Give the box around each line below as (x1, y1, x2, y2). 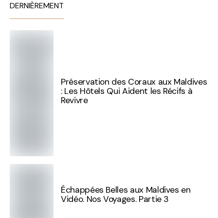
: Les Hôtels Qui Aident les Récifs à (61, 85, 193, 96)
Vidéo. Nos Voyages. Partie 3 (61, 194, 169, 205)
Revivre (61, 94, 88, 106)
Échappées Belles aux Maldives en (61, 184, 191, 196)
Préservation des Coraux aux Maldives (61, 76, 207, 87)
